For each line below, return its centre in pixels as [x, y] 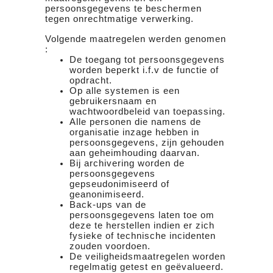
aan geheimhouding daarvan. [135, 153]
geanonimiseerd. [107, 194]
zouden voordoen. [110, 246]
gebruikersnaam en [113, 101]
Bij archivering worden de [127, 163]
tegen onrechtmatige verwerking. [119, 19]
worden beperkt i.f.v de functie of [144, 70]
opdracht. [91, 80]
